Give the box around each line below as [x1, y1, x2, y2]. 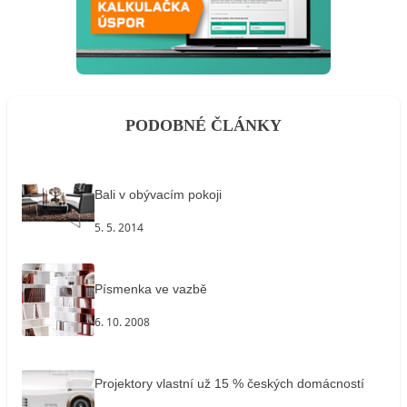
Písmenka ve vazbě [94, 282, 207, 297]
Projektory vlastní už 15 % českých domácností [94, 376, 364, 392]
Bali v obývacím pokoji [94, 187, 222, 203]
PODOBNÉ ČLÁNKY [125, 115, 282, 134]
